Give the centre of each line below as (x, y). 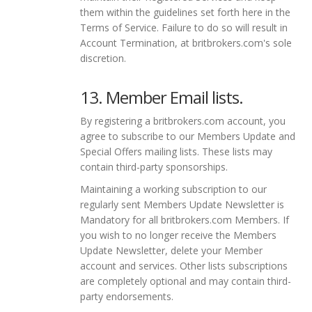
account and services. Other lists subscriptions (184, 265)
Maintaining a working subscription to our (173, 189)
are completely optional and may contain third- (186, 281)
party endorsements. (127, 296)
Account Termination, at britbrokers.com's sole (186, 42)
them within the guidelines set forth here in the (185, 12)
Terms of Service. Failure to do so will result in (184, 27)
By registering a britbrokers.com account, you (183, 120)
